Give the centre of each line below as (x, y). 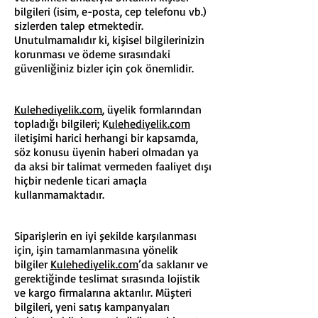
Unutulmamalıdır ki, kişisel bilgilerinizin (109, 40)
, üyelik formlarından (152, 109)
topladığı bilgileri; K (61, 124)
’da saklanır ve (173, 264)
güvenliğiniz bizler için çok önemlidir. (104, 68)
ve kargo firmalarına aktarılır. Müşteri (103, 292)
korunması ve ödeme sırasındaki (92, 54)
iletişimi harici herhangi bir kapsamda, (106, 138)
